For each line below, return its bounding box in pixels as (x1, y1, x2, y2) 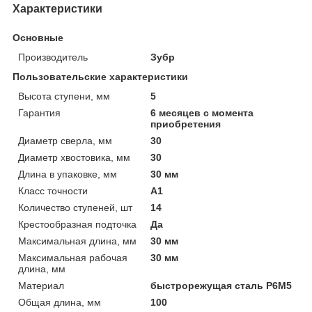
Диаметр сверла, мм (18, 134, 112, 146)
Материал (18, 279, 64, 291)
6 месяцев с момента (150, 107, 254, 118)
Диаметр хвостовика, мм (18, 151, 130, 163)
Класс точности (18, 185, 88, 196)
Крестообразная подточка (18, 218, 136, 230)
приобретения (150, 118, 221, 130)
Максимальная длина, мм (18, 235, 136, 247)
